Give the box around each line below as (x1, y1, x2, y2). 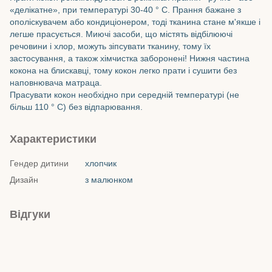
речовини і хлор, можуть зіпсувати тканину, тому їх (10, 41, 211, 51)
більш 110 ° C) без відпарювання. (10, 101, 143, 112)
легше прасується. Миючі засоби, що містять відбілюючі (10, 29, 233, 39)
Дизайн (10, 174, 38, 185)
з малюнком (85, 174, 133, 185)
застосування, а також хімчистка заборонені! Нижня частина (10, 53, 250, 63)
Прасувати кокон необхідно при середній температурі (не (10, 89, 239, 100)
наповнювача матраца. (10, 77, 102, 87)
